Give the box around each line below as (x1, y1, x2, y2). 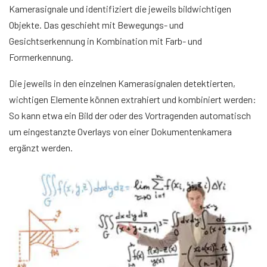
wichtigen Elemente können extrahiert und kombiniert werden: (9, 93, 256, 105)
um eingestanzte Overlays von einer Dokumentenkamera (9, 125, 232, 137)
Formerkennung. (9, 51, 73, 63)
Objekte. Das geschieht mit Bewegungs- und (9, 18, 184, 30)
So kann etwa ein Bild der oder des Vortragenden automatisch (9, 109, 251, 121)
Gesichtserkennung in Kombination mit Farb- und (9, 35, 202, 46)
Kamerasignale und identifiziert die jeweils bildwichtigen (9, 2, 231, 14)
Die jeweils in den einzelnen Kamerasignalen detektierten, (9, 77, 235, 89)
